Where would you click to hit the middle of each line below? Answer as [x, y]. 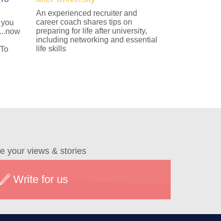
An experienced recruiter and [87, 13]
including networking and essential [97, 40]
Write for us [41, 179]
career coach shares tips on [84, 22]
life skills [51, 49]
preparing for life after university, [92, 31]
